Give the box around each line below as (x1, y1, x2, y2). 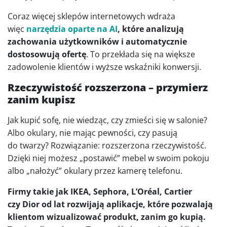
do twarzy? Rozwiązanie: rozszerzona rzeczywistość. (8, 140, 206, 151)
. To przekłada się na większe (86, 49, 195, 60)
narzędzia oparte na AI (26, 23, 118, 34)
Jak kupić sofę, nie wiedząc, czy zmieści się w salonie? (8, 115, 207, 126)
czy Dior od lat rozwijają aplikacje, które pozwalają (8, 199, 213, 210)
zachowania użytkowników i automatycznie (8, 36, 187, 47)
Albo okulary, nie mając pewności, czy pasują (8, 127, 177, 138)
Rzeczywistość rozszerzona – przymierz (8, 81, 208, 94)
